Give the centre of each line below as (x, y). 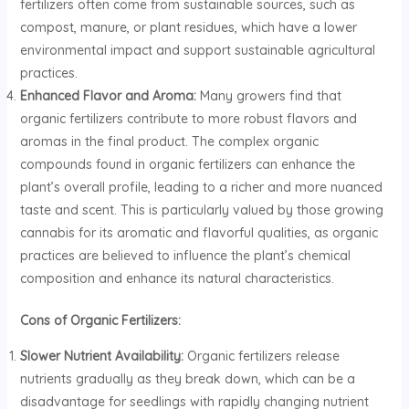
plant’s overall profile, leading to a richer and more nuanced (201, 188)
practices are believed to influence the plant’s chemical (185, 256)
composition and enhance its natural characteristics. (177, 279)
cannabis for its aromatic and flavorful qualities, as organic (199, 233)
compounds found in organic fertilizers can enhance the (187, 165)
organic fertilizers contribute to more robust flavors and (188, 119)
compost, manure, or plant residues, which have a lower (188, 28)
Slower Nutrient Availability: (101, 357)
